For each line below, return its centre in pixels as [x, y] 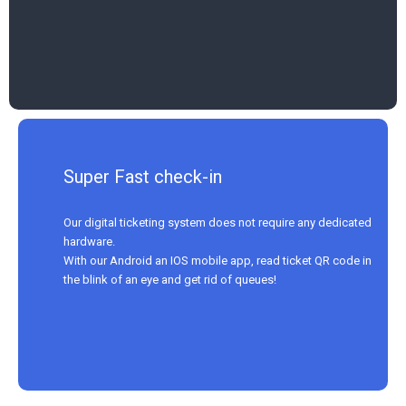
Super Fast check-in [143, 176]
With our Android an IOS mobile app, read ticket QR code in [217, 260]
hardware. [89, 241]
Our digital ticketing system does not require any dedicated [217, 222]
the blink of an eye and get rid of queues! [170, 279]
